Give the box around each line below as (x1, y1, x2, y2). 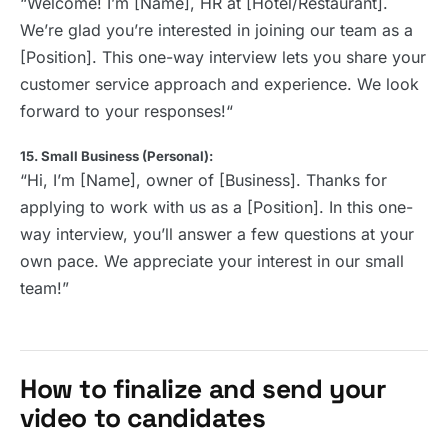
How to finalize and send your (20, 372, 386, 407)
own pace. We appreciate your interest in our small (20, 251, 404, 272)
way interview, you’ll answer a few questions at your (20, 224, 414, 245)
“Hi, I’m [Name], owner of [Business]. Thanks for (20, 170, 387, 191)
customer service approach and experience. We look (20, 74, 419, 95)
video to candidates (20, 401, 266, 436)
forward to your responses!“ (20, 101, 233, 122)
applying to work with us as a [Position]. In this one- (20, 197, 413, 218)
